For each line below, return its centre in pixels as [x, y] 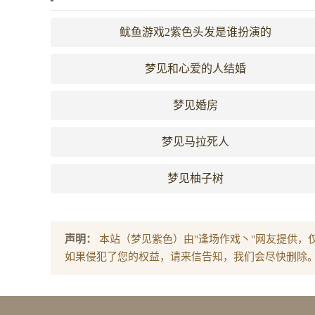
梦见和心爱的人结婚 [195, 69]
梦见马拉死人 [195, 142]
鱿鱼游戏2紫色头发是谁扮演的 [195, 32]
